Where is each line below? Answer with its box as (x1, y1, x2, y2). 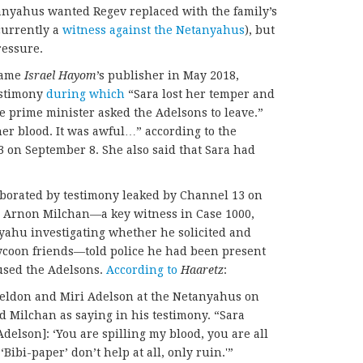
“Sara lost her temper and (125, 88, 275, 100)
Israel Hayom (24, 69, 96, 82)
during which (46, 88, 125, 100)
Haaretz (181, 263, 224, 276)
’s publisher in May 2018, (96, 69, 239, 82)
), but (245, 23, 275, 36)
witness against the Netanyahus (62, 23, 245, 36)
